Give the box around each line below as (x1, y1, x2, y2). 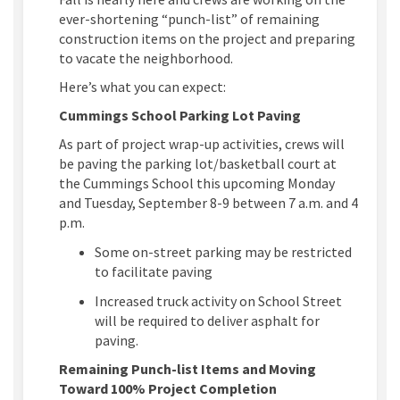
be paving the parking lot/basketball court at (59, 154, 337, 172)
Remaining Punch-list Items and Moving (59, 359, 316, 378)
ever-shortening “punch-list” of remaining (59, 9, 320, 28)
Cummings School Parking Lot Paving (59, 105, 301, 124)
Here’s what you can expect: (59, 77, 226, 96)
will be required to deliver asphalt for (95, 311, 320, 329)
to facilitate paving (95, 262, 212, 280)
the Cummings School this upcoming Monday (59, 173, 335, 192)
